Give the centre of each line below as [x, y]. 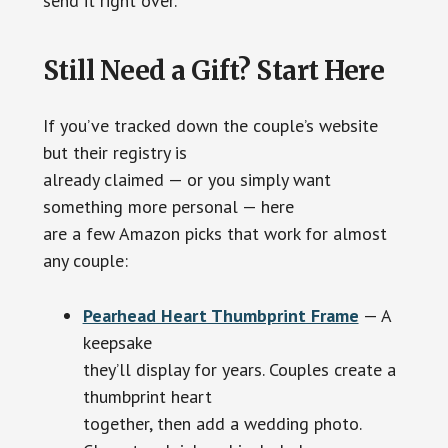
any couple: [85, 261]
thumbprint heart [147, 397]
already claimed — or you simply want [186, 180]
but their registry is [114, 153]
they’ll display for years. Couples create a [239, 370]
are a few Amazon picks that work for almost [214, 234]
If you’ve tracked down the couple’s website [210, 126]
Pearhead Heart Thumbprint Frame [220, 316]
